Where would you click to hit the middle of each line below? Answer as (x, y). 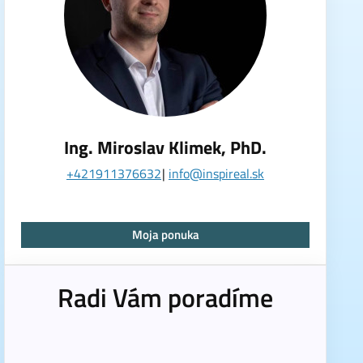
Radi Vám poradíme (165, 297)
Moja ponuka (165, 235)
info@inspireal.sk (216, 173)
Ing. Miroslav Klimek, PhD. (165, 147)
